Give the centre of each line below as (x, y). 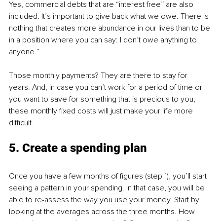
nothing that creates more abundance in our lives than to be (110, 28)
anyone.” (24, 52)
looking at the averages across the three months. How (103, 211)
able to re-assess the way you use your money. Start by (105, 200)
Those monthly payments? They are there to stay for (99, 75)
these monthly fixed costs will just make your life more (102, 111)
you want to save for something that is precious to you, (103, 99)
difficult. (21, 123)
